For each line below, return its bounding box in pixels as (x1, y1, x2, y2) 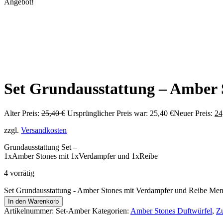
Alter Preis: (4, 109, 39, 117)
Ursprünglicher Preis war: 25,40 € (67, 109, 174, 117)
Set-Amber (56, 206, 90, 215)
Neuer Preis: (174, 109, 213, 117)
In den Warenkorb (8, 197, 59, 205)
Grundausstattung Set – (4, 142, 77, 151)
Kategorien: (92, 206, 130, 215)
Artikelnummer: (4, 206, 56, 215)
